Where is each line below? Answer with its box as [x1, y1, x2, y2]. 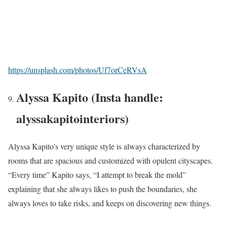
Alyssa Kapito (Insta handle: [16, 88, 163, 106]
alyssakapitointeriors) [16, 109, 129, 128]
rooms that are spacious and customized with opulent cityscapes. [8, 155, 213, 166]
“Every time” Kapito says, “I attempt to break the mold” [8, 169, 186, 180]
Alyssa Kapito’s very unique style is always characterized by [8, 141, 200, 152]
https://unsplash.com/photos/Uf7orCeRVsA [8, 64, 147, 75]
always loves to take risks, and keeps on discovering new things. [8, 198, 211, 209]
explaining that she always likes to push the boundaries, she [8, 183, 197, 195]
